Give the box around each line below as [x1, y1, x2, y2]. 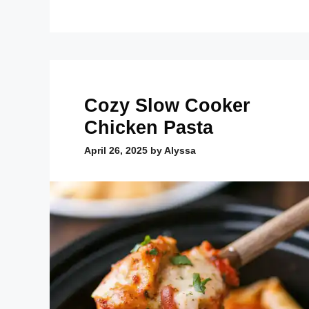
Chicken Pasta [84, 117, 213, 139]
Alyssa [164, 145, 196, 157]
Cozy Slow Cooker [84, 95, 250, 117]
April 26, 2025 [84, 145, 148, 157]
